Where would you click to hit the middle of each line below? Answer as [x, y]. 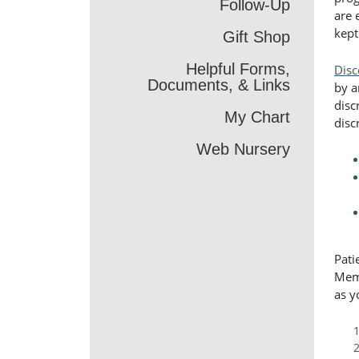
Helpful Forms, [238, 69]
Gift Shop [256, 36]
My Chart [257, 117]
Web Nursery [243, 149]
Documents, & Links [219, 85]
